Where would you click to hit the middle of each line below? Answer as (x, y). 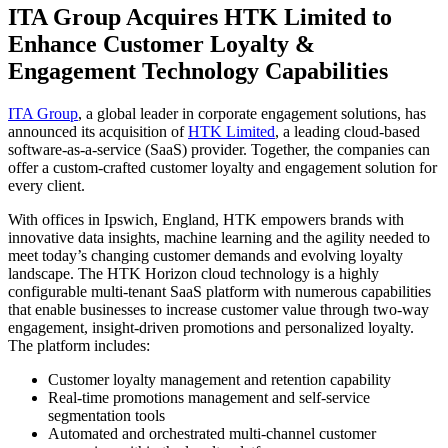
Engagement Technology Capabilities (198, 70)
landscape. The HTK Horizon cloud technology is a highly (193, 273)
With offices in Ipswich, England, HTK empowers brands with (206, 219)
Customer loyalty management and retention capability (219, 379)
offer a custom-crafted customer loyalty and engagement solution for (222, 167)
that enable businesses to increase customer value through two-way (218, 309)
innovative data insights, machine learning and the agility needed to (219, 237)
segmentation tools (106, 415)
